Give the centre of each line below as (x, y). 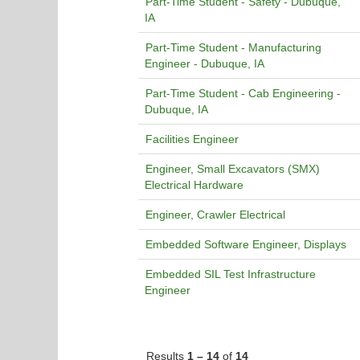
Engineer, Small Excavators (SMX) (233, 169)
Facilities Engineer (192, 139)
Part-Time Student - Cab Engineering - (243, 93)
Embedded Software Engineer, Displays (246, 244)
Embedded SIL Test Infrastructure (231, 274)
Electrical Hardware (194, 185)
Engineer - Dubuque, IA (205, 63)
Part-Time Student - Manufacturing (233, 47)
